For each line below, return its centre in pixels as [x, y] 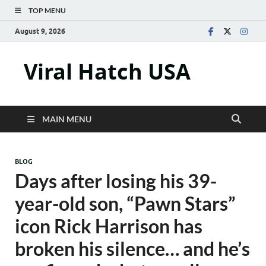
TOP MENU [47, 10]
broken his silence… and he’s [132, 248]
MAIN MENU [67, 119]
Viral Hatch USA [107, 72]
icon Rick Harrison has [109, 226]
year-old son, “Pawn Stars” [125, 203]
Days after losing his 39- [116, 181]
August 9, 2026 [40, 31]
